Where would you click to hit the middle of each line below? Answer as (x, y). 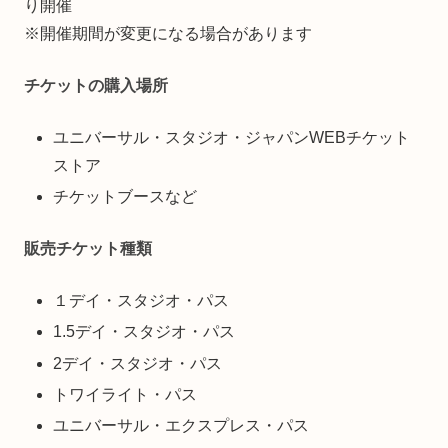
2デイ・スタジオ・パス (138, 363)
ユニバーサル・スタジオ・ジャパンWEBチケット (232, 137)
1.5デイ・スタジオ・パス (144, 332)
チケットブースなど (125, 197)
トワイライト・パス (125, 394)
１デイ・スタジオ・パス (141, 301)
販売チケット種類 (88, 249)
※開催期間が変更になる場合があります (168, 33)
